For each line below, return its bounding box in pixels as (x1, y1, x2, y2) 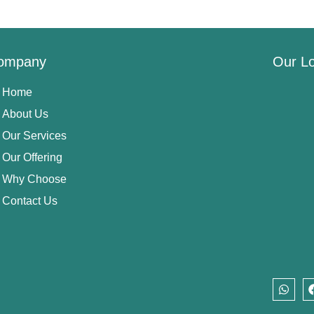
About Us (2, 108, 49, 121)
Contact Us (2, 195, 58, 207)
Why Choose (2, 173, 67, 186)
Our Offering (2, 151, 63, 164)
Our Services (2, 130, 67, 142)
